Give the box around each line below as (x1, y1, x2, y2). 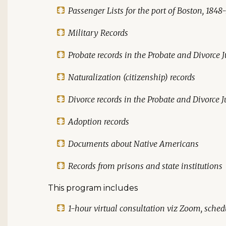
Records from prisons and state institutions (68, 161, 222, 171)
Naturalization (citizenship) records (68, 72, 195, 82)
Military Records (68, 28, 128, 38)
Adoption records (68, 117, 129, 127)
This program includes (48, 183, 138, 193)
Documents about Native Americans (68, 139, 199, 149)
